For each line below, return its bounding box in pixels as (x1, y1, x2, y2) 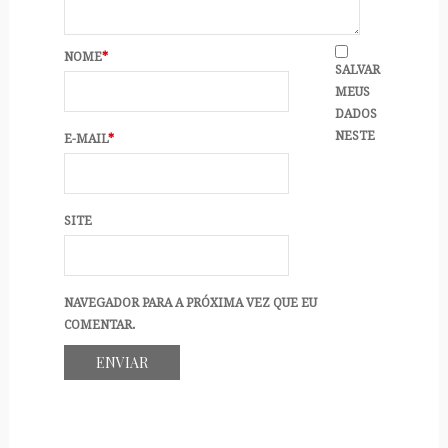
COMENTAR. (63, 317, 135, 332)
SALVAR (335, 62, 381, 77)
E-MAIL (63, 131, 108, 146)
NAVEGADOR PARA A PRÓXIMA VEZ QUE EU (63, 295, 317, 310)
